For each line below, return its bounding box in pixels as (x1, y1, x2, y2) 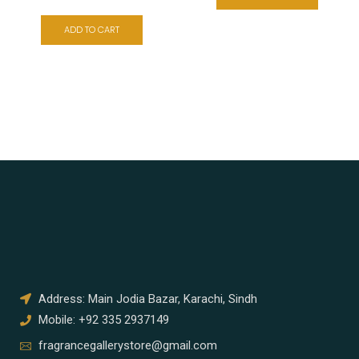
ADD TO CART (64, 22, 119, 36)
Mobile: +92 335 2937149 (38, 313, 169, 328)
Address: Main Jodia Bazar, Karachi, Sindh (38, 291, 257, 306)
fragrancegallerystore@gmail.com (38, 338, 217, 353)
